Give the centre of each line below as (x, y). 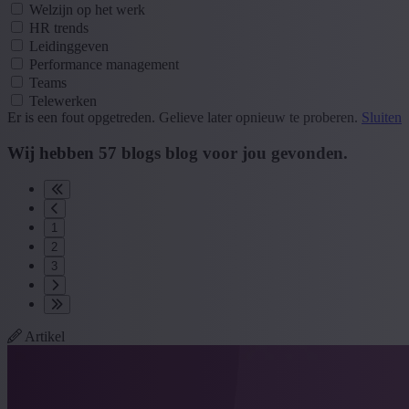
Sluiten (382, 117)
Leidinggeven (69, 46)
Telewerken (63, 100)
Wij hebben (53, 152)
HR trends (59, 27)
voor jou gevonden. (273, 152)
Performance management (104, 64)
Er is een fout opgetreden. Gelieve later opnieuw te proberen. (184, 117)
